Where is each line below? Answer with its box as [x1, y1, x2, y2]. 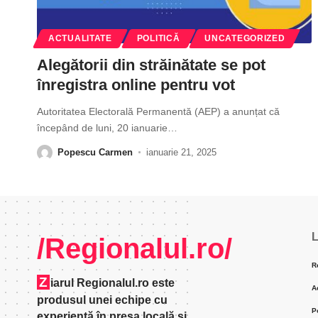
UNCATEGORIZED [204, 33, 285, 43]
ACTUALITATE [48, 33, 112, 43]
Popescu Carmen [57, 146, 133, 158]
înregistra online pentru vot [37, 75, 235, 94]
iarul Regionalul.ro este [50, 276, 175, 289]
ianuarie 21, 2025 [146, 146, 216, 158]
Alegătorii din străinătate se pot [37, 55, 265, 74]
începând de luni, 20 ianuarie [37, 121, 168, 133]
